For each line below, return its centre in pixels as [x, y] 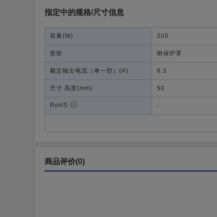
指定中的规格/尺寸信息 [84, 12]
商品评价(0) [65, 162]
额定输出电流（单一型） [85, 71]
